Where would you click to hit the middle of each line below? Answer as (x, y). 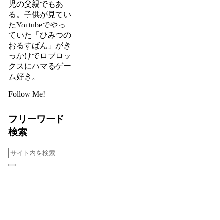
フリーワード (36, 119)
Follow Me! (27, 94)
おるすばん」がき (40, 46)
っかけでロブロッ (40, 56)
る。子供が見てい (40, 15)
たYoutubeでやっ (37, 25)
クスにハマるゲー (40, 66)
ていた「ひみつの (40, 35)
